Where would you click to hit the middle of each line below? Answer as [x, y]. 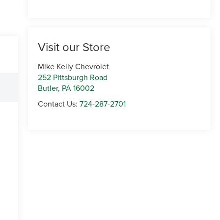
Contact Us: [58, 104]
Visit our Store [74, 47]
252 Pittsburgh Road [72, 77]
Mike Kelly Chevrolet [73, 67]
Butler [48, 88]
